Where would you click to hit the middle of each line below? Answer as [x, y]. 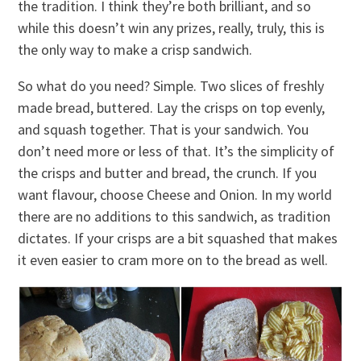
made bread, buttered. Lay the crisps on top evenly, [172, 108]
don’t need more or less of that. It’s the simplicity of [176, 151]
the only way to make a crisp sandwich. [135, 50]
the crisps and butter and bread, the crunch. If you [168, 173]
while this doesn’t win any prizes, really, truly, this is [172, 28]
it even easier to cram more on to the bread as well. [173, 260]
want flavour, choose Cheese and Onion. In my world [175, 195]
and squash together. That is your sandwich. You [164, 130]
